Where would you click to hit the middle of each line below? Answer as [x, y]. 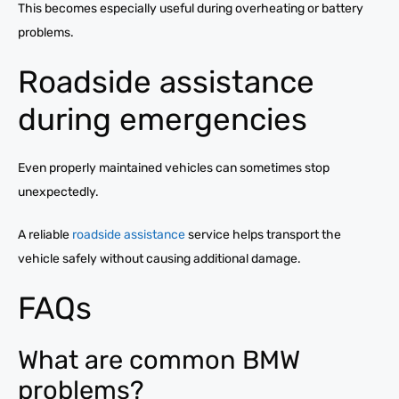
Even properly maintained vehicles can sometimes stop [174, 167]
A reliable [45, 234]
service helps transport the [263, 234]
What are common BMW [159, 359]
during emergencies [163, 119]
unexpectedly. [58, 191]
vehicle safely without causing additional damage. [159, 258]
